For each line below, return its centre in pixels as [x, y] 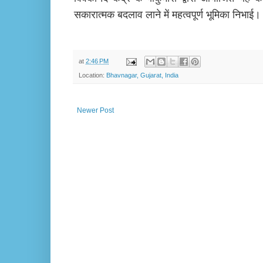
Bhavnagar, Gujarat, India [142, 75]
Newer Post [95, 111]
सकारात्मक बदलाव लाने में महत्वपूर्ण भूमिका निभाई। [167, 16]
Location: [92, 75]
